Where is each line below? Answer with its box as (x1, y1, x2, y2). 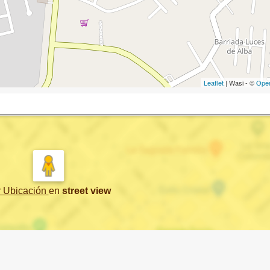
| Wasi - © (224, 77, 256, 87)
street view (61, 185, 111, 196)
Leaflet (204, 77, 224, 87)
